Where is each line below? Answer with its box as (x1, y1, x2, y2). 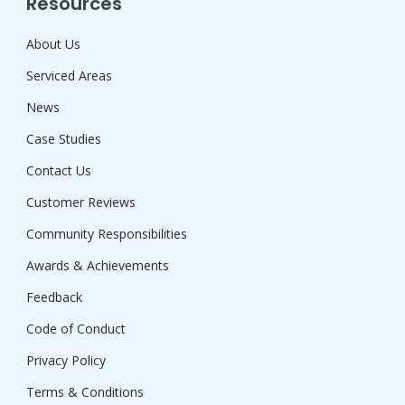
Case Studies (26, 130, 101, 148)
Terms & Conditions (26, 383, 144, 401)
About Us (26, 35, 80, 53)
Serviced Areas (26, 67, 112, 85)
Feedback (26, 288, 82, 306)
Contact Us (26, 162, 91, 180)
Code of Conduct (26, 320, 126, 338)
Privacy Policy (26, 352, 106, 370)
